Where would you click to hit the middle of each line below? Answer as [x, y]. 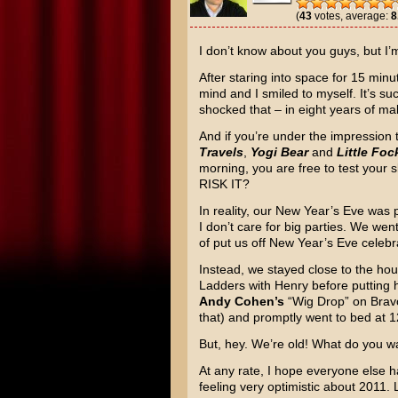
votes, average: [351, 16]
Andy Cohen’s [241, 301]
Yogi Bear [279, 152]
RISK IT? [224, 184]
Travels [221, 152]
